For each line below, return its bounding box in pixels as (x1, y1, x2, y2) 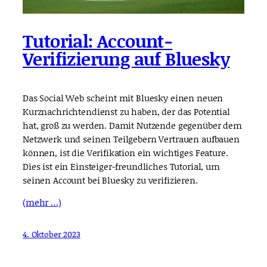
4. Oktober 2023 (23, 228, 80, 241)
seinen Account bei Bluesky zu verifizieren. (23, 173, 198, 187)
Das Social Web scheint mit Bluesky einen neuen (23, 91, 223, 104)
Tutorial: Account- (23, 28, 173, 54)
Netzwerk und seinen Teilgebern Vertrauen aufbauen (23, 132, 240, 145)
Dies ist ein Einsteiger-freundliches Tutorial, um (23, 159, 220, 173)
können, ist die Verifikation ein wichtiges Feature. (23, 145, 228, 159)
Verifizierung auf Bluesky (23, 46, 230, 72)
